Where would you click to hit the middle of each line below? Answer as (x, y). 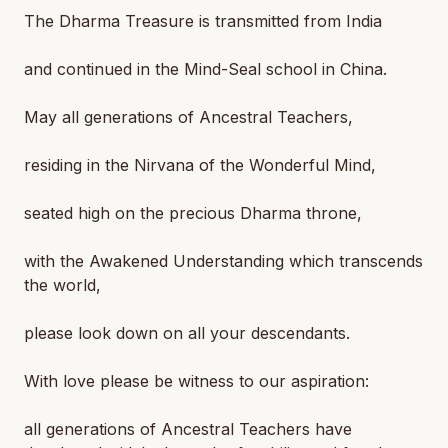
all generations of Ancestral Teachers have (188, 429)
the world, (62, 285)
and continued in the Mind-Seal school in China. (205, 69)
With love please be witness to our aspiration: (196, 381)
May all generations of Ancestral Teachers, (188, 117)
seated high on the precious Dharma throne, (193, 213)
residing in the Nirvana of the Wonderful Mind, (200, 165)
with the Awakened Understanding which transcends (223, 261)
